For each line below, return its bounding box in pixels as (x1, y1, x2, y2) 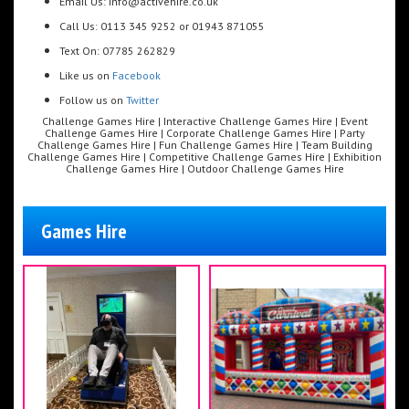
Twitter (126, 93, 159, 108)
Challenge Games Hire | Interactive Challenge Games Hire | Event (41, 114, 368, 129)
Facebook (112, 68, 161, 83)
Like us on (59, 68, 112, 83)
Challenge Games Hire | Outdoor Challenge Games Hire (65, 162, 344, 176)
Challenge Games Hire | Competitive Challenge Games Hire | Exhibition (27, 150, 382, 164)
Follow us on (59, 93, 126, 108)
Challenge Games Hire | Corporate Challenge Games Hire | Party (44, 126, 365, 141)
